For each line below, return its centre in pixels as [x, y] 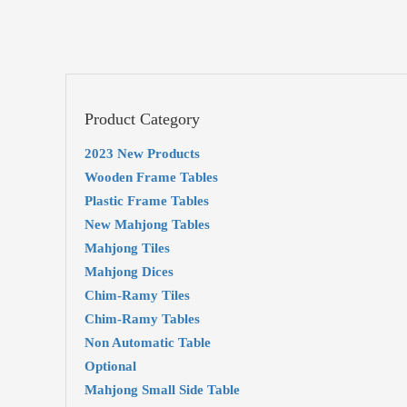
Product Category [142, 119]
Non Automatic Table [148, 342]
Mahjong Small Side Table [162, 390]
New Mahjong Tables [147, 224]
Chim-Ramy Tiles [137, 295]
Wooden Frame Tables [151, 177]
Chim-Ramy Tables [142, 319]
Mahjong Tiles [127, 248]
